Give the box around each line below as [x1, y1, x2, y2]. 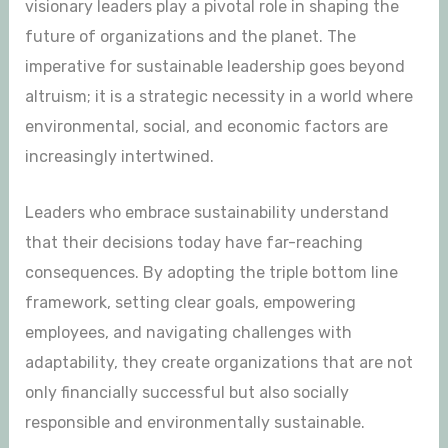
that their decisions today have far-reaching [24, 232, 363, 252]
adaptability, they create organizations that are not [24, 352, 413, 372]
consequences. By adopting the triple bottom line [24, 262, 398, 282]
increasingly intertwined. [24, 147, 214, 167]
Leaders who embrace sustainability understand [24, 202, 389, 222]
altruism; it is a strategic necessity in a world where [24, 87, 413, 107]
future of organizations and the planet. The [24, 27, 356, 47]
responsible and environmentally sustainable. [24, 412, 365, 432]
